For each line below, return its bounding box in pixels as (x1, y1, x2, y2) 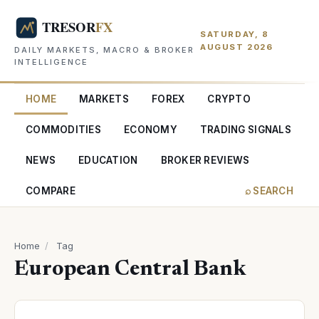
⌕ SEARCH (244, 185, 293, 197)
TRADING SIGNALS (199, 124, 291, 135)
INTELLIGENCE (14, 57, 88, 67)
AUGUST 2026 (199, 42, 273, 52)
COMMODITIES (26, 124, 101, 135)
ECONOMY (123, 124, 177, 135)
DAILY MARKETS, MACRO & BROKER (14, 45, 195, 55)
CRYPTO (207, 93, 251, 105)
